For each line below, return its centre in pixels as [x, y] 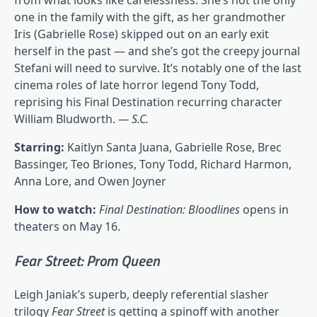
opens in [266, 209]
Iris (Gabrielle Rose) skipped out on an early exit [142, 34]
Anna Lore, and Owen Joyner [90, 181]
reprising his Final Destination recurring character [148, 102]
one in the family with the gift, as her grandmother [150, 17]
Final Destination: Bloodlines [171, 209]
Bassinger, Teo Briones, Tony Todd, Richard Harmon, [153, 164]
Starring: [39, 147]
